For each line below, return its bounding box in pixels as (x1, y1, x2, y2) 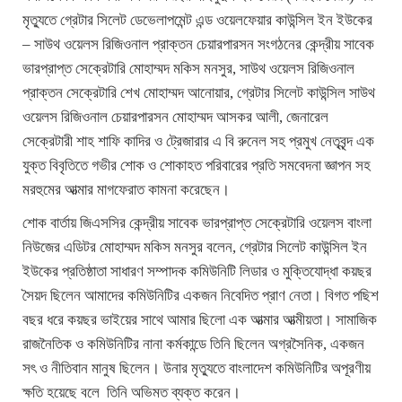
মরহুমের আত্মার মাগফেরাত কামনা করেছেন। (22, 181, 230, 199)
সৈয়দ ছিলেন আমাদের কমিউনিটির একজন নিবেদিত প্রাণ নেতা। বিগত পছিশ (22, 287, 379, 305)
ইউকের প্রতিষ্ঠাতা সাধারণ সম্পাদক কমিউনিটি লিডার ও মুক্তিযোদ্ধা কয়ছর (22, 263, 371, 281)
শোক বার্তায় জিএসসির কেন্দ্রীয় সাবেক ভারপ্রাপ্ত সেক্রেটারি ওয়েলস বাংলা (22, 214, 371, 232)
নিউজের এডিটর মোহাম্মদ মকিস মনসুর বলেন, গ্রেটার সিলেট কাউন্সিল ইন (22, 239, 367, 257)
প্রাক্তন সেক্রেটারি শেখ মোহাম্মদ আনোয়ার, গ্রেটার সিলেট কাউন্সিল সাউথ (22, 84, 375, 102)
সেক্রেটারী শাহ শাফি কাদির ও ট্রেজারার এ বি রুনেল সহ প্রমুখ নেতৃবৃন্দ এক (22, 133, 374, 151)
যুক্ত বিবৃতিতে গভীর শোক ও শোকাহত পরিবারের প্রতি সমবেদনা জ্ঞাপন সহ (22, 157, 371, 175)
